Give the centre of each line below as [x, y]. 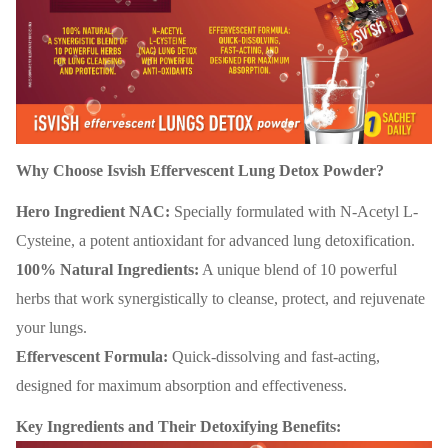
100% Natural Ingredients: [107, 270]
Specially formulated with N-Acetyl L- [294, 212]
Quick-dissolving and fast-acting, [274, 357]
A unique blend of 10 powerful [298, 270]
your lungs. [51, 328]
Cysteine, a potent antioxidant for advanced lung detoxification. [215, 241]
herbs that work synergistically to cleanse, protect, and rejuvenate [220, 299]
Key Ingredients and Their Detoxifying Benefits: [178, 427]
